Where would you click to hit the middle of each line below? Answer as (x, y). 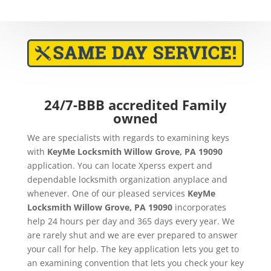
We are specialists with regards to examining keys (128, 138)
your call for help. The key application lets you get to (133, 249)
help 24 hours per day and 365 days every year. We (131, 221)
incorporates (199, 207)
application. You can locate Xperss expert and (119, 166)
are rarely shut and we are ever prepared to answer (132, 235)
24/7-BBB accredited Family (135, 105)
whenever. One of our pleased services (107, 194)
